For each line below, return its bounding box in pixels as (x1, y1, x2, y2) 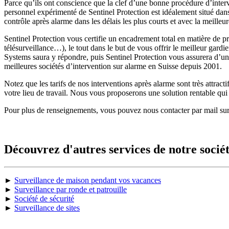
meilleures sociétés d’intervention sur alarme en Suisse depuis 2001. (4, 62, 224, 71)
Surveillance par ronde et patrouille (14, 185, 127, 194)
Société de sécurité (14, 194, 74, 203)
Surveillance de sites (14, 203, 80, 213)
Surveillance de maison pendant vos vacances (14, 176, 161, 185)
